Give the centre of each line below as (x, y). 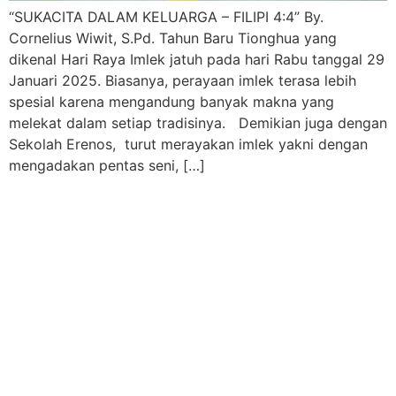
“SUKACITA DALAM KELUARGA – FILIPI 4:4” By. (166, 17)
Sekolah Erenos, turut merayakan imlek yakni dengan (188, 145)
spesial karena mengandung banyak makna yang (171, 102)
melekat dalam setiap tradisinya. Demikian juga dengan (198, 123)
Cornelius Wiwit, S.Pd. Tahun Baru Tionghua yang (173, 38)
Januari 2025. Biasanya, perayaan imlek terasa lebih (183, 81)
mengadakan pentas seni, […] (107, 166)
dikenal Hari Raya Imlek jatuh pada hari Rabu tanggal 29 (197, 60)
